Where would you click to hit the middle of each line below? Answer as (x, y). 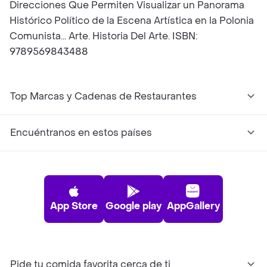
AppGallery (193, 206)
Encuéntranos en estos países (81, 133)
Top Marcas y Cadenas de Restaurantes (103, 96)
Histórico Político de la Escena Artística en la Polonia (132, 21)
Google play (133, 206)
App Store (74, 206)
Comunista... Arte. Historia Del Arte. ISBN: (103, 36)
